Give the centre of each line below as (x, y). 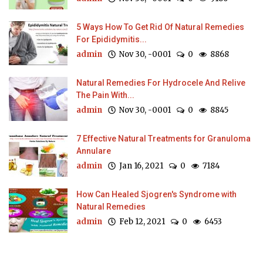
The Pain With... (105, 95)
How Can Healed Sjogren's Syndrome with (156, 194)
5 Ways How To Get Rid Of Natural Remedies (160, 27)
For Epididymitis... (112, 39)
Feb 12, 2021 (140, 221)
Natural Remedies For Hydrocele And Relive (161, 82)
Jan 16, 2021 (139, 166)
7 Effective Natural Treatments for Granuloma (163, 138)
